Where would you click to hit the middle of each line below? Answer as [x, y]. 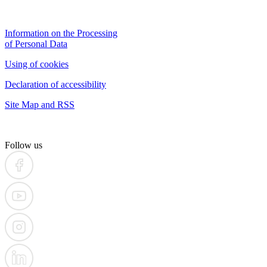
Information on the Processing [61, 33]
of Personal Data [36, 44]
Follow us [24, 145]
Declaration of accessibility [55, 84]
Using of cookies [37, 64]
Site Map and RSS [40, 104]
